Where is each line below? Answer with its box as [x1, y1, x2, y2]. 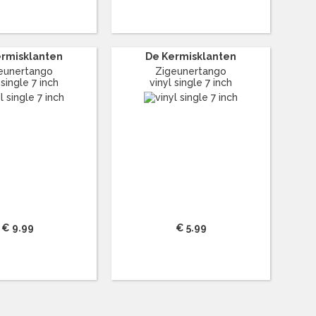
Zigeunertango [155, 65, 227, 77]
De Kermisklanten [145, 50, 237, 62]
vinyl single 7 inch [150, 76, 233, 88]
